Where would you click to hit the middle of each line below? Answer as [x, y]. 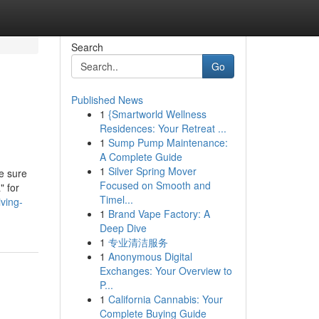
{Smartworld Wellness [157, 114]
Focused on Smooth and [155, 185]
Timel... [116, 199]
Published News [107, 100]
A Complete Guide [141, 157]
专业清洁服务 [138, 242]
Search [87, 47]
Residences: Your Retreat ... [163, 128]
